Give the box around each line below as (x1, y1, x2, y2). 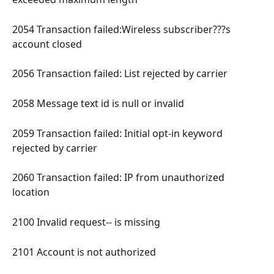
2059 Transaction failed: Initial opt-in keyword (12, 126, 225, 140)
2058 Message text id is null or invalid (12, 97, 187, 111)
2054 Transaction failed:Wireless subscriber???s (12, 22, 233, 36)
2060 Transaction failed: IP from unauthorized (12, 171, 227, 185)
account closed (12, 37, 84, 51)
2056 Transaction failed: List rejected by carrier (12, 67, 230, 81)
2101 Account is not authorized (12, 245, 158, 259)
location (12, 185, 52, 199)
